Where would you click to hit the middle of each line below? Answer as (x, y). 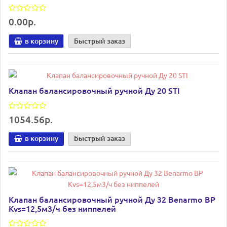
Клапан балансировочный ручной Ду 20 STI (94, 90)
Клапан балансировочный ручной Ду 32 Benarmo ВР (112, 199)
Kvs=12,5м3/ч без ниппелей (62, 208)
